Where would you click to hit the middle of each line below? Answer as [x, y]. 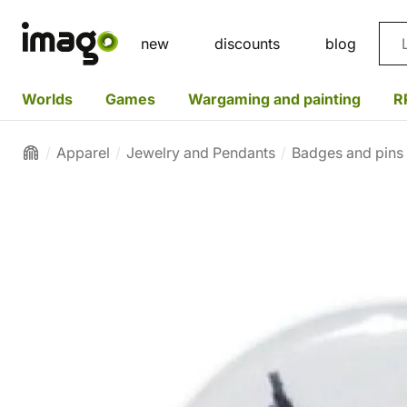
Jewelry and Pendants [201, 153]
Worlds [47, 99]
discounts [247, 44]
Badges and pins [347, 153]
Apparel [83, 153]
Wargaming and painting [274, 99]
